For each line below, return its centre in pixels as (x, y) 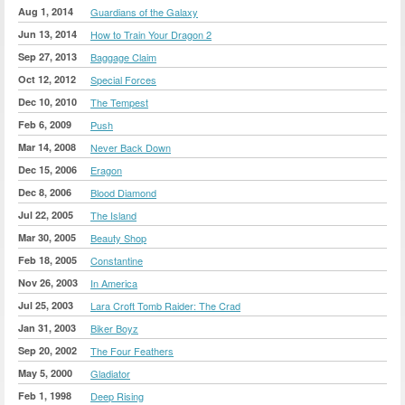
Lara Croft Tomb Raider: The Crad (165, 305)
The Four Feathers (132, 350)
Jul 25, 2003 (46, 305)
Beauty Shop (118, 237)
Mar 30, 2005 (47, 237)
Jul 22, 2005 (46, 214)
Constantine (117, 260)
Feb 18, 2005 (47, 259)
